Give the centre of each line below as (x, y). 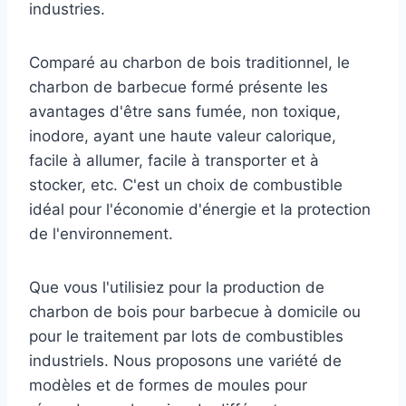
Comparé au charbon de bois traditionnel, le (189, 62)
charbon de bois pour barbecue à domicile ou (195, 311)
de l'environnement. (101, 233)
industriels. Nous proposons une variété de (185, 360)
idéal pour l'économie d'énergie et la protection (200, 209)
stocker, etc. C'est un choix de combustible (186, 184)
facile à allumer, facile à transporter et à (174, 160)
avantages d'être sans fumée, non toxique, (185, 111)
